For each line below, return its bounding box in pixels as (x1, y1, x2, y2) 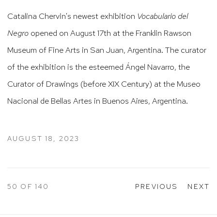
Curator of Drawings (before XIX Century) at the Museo (7, 78, 201, 89)
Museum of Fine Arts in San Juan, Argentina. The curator (7, 44, 206, 55)
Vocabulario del (137, 10, 188, 21)
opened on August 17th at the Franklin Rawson (31, 27, 191, 38)
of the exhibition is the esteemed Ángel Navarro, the (7, 61, 190, 72)
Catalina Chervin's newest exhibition (7, 10, 137, 21)
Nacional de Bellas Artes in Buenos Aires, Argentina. (7, 95, 188, 106)
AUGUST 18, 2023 (7, 133, 80, 143)
